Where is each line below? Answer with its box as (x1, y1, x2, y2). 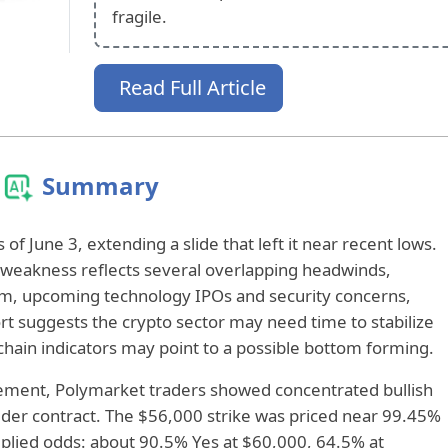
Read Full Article (118, 73, 266, 101)
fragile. (111, 4, 167, 28)
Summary (42, 168, 159, 202)
